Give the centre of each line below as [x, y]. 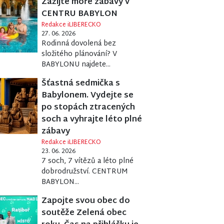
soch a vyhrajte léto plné [92, 120]
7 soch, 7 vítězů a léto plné [88, 161]
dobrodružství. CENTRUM [85, 172]
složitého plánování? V [79, 54]
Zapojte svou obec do [86, 201]
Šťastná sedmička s [81, 84]
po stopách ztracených [88, 108]
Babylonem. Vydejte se [88, 96]
